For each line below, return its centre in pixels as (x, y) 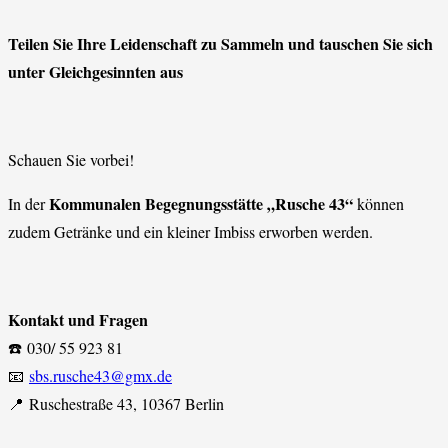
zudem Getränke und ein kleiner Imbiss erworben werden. (190, 231)
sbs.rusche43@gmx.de (100, 375)
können (378, 203)
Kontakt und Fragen (78, 319)
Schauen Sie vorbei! (71, 159)
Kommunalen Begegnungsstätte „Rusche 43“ (201, 203)
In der (28, 203)
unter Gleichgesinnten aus (95, 71)
